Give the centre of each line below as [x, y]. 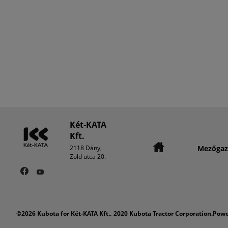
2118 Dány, [86, 148]
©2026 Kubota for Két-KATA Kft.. [64, 213]
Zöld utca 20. [88, 156]
